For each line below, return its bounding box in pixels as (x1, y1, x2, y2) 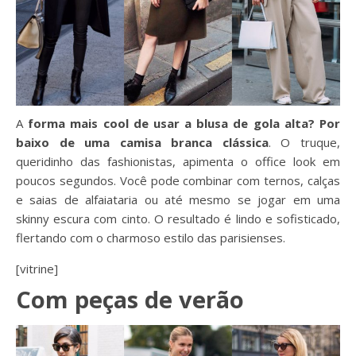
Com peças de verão (16, 283, 244, 315)
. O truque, (268, 133, 341, 150)
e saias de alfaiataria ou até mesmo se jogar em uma (16, 191, 340, 207)
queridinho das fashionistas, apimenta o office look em (16, 153, 340, 169)
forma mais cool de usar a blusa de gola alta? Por (28, 114, 341, 131)
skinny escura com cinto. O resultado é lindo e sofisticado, (16, 210, 340, 226)
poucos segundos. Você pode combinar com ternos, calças (16, 172, 340, 188)
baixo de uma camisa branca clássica (16, 133, 269, 150)
